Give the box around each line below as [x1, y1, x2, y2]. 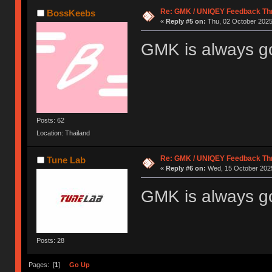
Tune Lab [46, 155, 86, 165]
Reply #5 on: [165, 17, 206, 25]
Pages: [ [28, 261, 55, 269]
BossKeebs [46, 7, 95, 18]
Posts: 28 [36, 236, 65, 244]
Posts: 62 [36, 116, 65, 124]
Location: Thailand [36, 129, 90, 137]
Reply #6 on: [165, 165, 206, 172]
